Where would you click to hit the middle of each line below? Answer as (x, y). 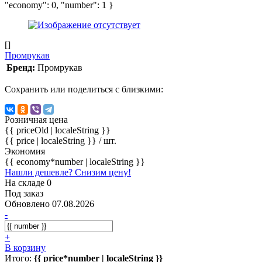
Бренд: (21, 67)
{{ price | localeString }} (52, 140)
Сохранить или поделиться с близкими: (84, 89)
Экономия (25, 151)
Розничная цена (36, 119)
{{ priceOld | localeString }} (58, 130)
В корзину (25, 247)
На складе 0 (28, 182)
